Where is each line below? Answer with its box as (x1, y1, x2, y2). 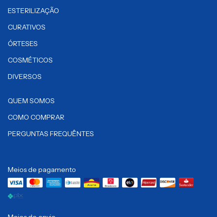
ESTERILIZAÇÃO (8, 6, 59, 15)
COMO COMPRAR (8, 113, 64, 122)
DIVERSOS (8, 72, 42, 81)
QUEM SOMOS (8, 96, 55, 105)
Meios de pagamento (8, 165, 76, 174)
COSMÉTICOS (8, 56, 53, 64)
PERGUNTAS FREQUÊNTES (8, 129, 94, 138)
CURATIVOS (8, 23, 46, 31)
